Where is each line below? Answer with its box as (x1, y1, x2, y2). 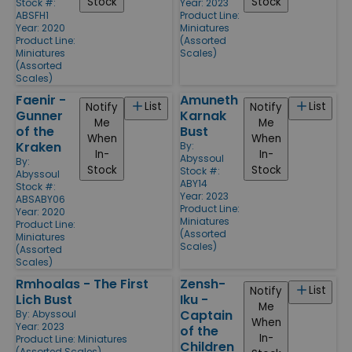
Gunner (16, 106, 63, 125)
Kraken (16, 137, 61, 156)
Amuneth (180, 90, 238, 109)
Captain (180, 306, 233, 324)
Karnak (180, 106, 226, 125)
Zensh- (180, 274, 225, 293)
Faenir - (16, 90, 66, 109)
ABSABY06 (16, 192, 65, 206)
